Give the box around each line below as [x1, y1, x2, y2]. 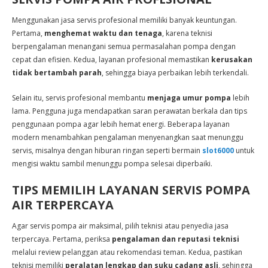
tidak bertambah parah [12, 68, 102, 78]
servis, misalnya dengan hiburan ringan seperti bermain [12, 145, 202, 156]
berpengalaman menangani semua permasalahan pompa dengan [12, 41, 236, 51]
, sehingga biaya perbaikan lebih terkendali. [102, 68, 249, 78]
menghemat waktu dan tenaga [44, 28, 162, 38]
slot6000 [202, 145, 234, 156]
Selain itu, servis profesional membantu [12, 93, 147, 103]
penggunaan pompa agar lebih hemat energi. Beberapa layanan [12, 119, 230, 129]
